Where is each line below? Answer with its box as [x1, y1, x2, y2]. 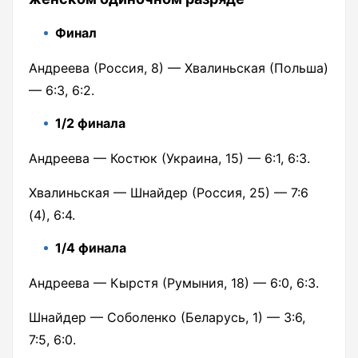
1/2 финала [55, 115, 125, 132]
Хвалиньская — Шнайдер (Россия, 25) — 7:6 [29, 185, 308, 201]
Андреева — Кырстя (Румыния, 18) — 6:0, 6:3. [29, 275, 319, 292]
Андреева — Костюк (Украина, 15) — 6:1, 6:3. [29, 150, 310, 167]
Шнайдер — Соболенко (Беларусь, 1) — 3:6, [29, 309, 305, 326]
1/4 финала [55, 240, 126, 257]
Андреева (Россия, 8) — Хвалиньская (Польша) [29, 60, 328, 77]
